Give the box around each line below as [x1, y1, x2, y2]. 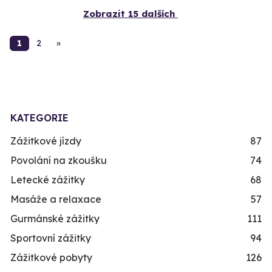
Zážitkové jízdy [10, 135, 81, 148]
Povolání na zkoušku [10, 154, 107, 167]
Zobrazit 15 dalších [83, 7, 175, 19]
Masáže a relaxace [10, 193, 101, 206]
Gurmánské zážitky [10, 212, 100, 225]
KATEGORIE [10, 112, 69, 124]
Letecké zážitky [10, 174, 85, 186]
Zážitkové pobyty [10, 251, 92, 264]
